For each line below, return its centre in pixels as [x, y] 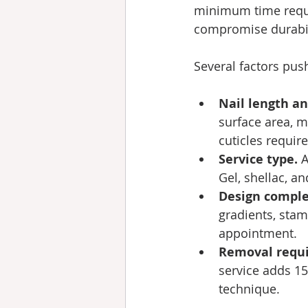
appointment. [258, 233]
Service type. [258, 159]
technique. [249, 289]
